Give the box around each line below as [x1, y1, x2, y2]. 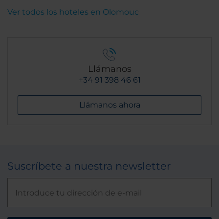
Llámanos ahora [79, 100, 140, 109]
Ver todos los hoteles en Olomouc [7, 7, 139, 17]
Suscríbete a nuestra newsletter [7, 160, 171, 172]
